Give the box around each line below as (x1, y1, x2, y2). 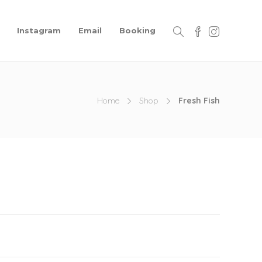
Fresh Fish (178, 95, 220, 106)
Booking (119, 26, 156, 35)
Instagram (17, 26, 61, 35)
